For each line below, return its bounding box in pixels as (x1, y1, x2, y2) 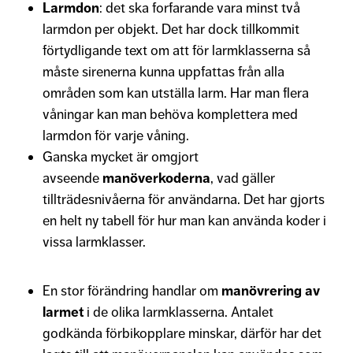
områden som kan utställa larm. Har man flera (43, 84, 309, 102)
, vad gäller (210, 169, 275, 187)
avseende (43, 169, 102, 187)
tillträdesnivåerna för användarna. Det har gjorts (43, 190, 325, 208)
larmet (43, 303, 87, 321)
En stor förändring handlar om (43, 281, 221, 299)
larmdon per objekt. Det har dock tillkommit (43, 20, 299, 38)
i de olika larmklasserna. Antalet (87, 303, 273, 321)
